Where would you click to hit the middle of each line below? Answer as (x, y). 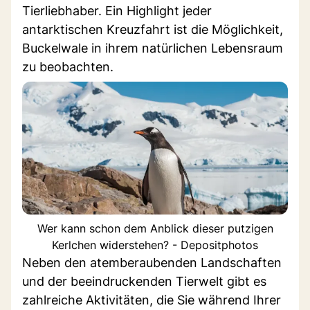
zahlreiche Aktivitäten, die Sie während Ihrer (152, 300)
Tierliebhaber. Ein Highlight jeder (117, 10)
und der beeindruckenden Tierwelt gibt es (144, 281)
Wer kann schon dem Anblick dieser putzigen (155, 228)
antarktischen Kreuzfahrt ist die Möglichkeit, (153, 29)
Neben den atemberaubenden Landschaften (152, 262)
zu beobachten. (68, 66)
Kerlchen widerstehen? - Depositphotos (155, 245)
